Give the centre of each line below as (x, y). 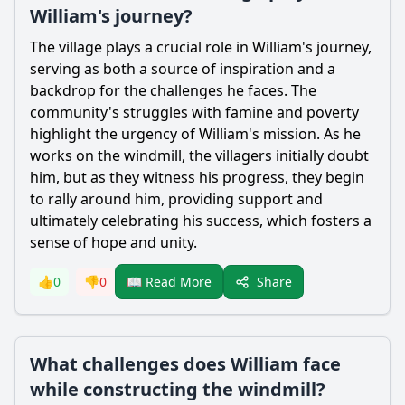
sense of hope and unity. (113, 242)
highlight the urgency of (114, 134)
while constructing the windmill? (178, 389)
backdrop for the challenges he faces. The (173, 90)
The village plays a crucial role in (141, 47)
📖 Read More (169, 282)
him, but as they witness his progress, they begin (197, 177)
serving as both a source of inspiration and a (183, 69)
